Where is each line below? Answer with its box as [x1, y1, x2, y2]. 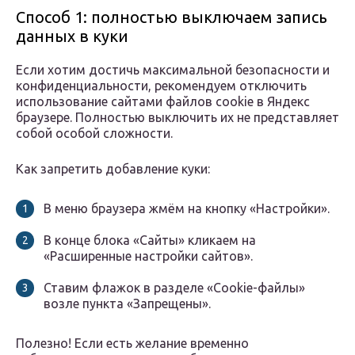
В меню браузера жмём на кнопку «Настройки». [44, 201, 330, 216]
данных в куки [16, 27, 128, 46]
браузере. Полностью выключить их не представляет [16, 110, 339, 125]
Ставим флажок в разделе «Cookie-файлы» [44, 281, 305, 296]
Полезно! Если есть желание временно [16, 336, 249, 351]
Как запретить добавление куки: [16, 162, 210, 177]
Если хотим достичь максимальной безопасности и [16, 63, 330, 78]
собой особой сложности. [16, 126, 173, 141]
